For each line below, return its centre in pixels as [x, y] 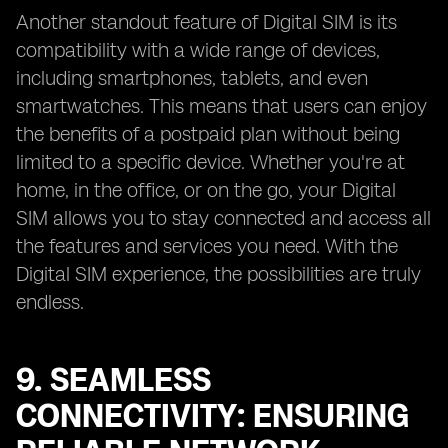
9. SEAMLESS [113, 380]
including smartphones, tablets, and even [192, 78]
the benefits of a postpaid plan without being [208, 134]
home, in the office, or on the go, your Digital [206, 190]
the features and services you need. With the [207, 246]
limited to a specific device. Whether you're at [210, 162]
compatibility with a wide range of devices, [198, 50]
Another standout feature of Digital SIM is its [206, 22]
